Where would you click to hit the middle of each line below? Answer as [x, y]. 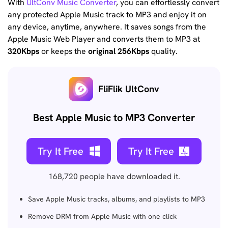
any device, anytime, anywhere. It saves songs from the [107, 27]
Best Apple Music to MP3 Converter [114, 117]
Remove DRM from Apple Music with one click [102, 216]
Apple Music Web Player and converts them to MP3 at [104, 39]
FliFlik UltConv [129, 89]
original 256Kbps [119, 51]
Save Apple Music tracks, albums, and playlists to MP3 [117, 199]
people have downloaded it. [129, 176]
